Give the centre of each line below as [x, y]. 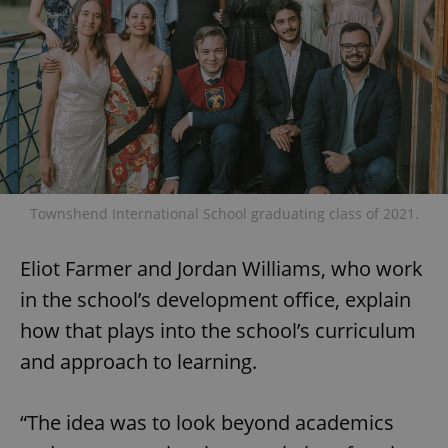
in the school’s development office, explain [215, 299]
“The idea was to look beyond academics [207, 422]
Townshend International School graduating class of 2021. [224, 213]
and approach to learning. [138, 361]
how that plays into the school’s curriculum [218, 330]
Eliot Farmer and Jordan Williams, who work [221, 268]
